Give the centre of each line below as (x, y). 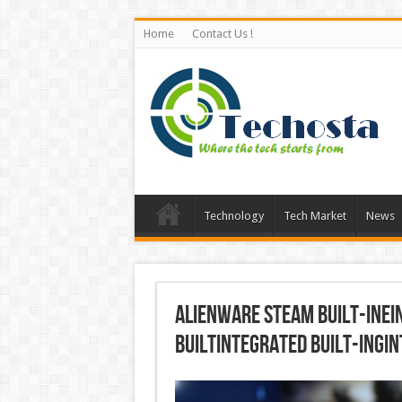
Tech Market (315, 216)
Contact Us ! (222, 34)
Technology (233, 216)
